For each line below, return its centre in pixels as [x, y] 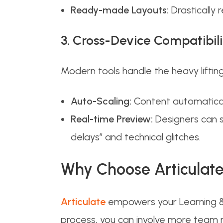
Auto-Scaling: [101, 101]
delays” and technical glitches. [136, 137]
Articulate [83, 202]
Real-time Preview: [112, 119]
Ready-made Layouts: [120, 10]
